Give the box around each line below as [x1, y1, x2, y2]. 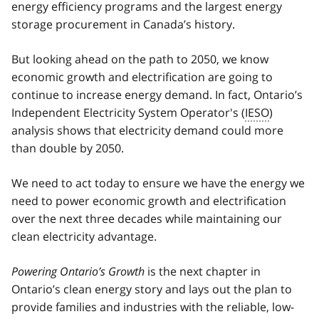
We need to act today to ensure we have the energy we [11, 174, 305, 191]
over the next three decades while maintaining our [11, 210, 282, 226]
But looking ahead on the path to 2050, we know [11, 51, 268, 67]
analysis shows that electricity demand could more [11, 122, 283, 138]
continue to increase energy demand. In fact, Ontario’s [11, 86, 303, 103]
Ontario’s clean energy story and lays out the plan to [11, 281, 292, 297]
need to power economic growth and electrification [11, 192, 286, 209]
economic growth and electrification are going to [11, 68, 273, 85]
